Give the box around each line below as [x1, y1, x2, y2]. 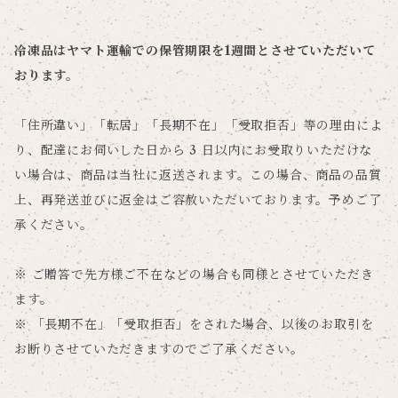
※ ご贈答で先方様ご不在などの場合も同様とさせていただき [14, 267, 374, 283]
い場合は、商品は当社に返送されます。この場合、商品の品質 [14, 167, 382, 183]
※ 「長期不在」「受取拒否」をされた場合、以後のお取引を [14, 316, 374, 332]
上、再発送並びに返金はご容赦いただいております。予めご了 [14, 192, 382, 208]
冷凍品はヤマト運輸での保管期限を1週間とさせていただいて [14, 43, 376, 59]
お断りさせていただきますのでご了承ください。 [14, 341, 304, 357]
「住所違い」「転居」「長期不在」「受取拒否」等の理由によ [14, 117, 383, 133]
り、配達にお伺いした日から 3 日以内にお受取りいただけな [14, 142, 373, 158]
